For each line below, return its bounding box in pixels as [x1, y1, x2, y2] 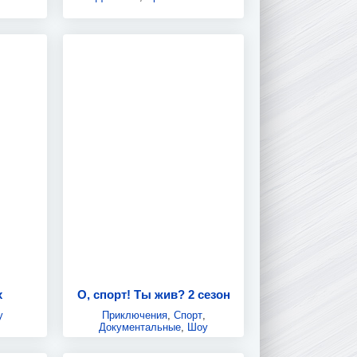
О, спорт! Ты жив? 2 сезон [76, 287, 230, 301]
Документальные [99, 320, 182, 333]
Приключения [101, 308, 167, 321]
